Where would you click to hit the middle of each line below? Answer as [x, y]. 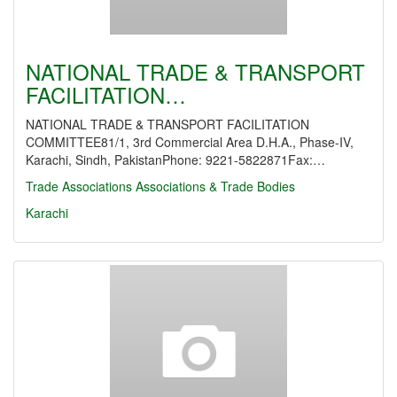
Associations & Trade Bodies [215, 186]
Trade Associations [79, 186]
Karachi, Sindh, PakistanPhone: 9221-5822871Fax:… [175, 160]
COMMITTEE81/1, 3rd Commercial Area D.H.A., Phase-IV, [190, 142]
